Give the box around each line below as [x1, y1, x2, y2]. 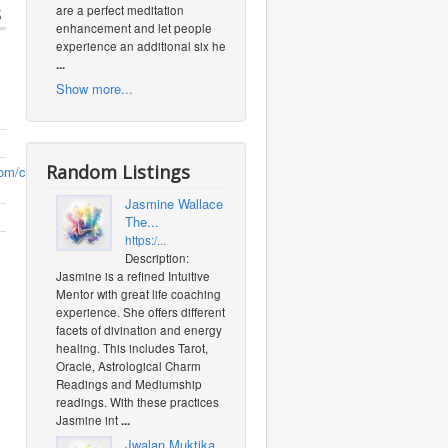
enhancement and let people [56, 20, 212, 36]
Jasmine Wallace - [125, 194, 231, 213]
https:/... [125, 232, 166, 248]
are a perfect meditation [56, 2, 184, 18]
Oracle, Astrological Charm [56, 358, 201, 374]
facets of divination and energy [56, 322, 222, 338]
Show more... [56, 79, 133, 98]
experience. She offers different [56, 304, 225, 320]
